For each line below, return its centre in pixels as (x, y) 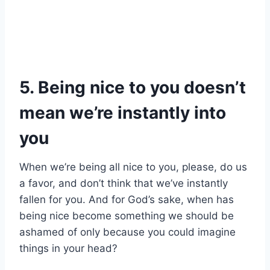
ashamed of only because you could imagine (127, 232)
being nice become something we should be (127, 216)
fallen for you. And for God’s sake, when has (127, 200)
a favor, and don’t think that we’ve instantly (124, 184)
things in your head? (68, 249)
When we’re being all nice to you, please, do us (133, 167)
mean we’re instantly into (123, 113)
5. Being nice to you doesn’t (133, 88)
